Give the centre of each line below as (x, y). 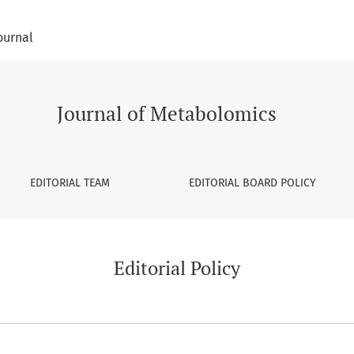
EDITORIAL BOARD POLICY (252, 183)
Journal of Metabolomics (167, 113)
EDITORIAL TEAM (70, 183)
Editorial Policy (177, 268)
